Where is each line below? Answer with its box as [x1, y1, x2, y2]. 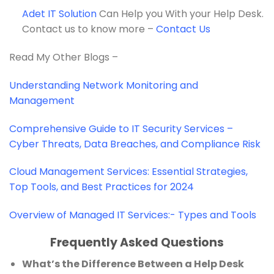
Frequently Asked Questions [50, 234, 224, 251]
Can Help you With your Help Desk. [96, 7, 264, 21]
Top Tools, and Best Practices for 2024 [9, 180, 194, 194]
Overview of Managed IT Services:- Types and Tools [9, 208, 256, 223]
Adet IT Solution [21, 7, 97, 21]
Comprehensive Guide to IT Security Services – [9, 121, 233, 136]
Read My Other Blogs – [9, 50, 118, 64]
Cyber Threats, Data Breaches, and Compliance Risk [9, 136, 261, 151]
